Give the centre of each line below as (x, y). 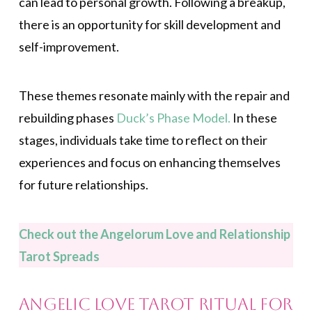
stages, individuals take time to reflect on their (143, 140)
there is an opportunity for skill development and (149, 24)
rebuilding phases (67, 118)
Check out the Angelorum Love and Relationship (154, 234)
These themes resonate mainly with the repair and (154, 96)
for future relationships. (83, 185)
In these (253, 118)
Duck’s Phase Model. (173, 118)
